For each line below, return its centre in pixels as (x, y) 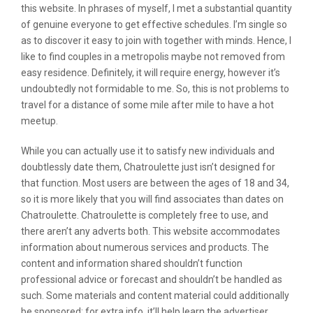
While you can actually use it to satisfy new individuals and (148, 151)
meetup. (39, 121)
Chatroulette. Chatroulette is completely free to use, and (145, 215)
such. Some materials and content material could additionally (155, 296)
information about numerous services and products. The (145, 247)
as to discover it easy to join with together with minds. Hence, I (156, 41)
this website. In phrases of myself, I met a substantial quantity (156, 8)
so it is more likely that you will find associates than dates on (152, 199)
